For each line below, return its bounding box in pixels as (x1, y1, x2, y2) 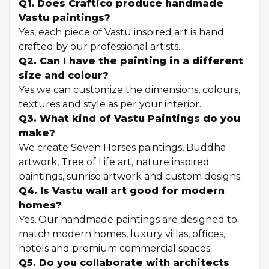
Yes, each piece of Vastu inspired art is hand (19, 26, 224, 38)
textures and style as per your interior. (19, 98, 201, 110)
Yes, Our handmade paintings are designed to (19, 214, 237, 225)
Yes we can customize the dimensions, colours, (19, 84, 240, 95)
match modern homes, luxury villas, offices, (19, 228, 225, 240)
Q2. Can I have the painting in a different (19, 55, 243, 67)
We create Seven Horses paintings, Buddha (19, 142, 226, 153)
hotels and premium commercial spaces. (19, 243, 212, 254)
